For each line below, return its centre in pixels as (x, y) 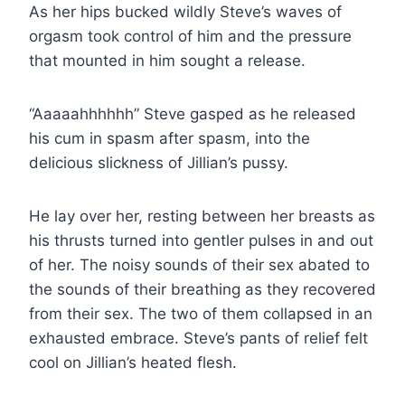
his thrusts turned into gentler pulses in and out (201, 240)
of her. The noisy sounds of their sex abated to (199, 264)
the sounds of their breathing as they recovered (202, 289)
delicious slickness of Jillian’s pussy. (159, 162)
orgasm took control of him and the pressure (190, 36)
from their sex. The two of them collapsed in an (201, 313)
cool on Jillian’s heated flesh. (133, 362)
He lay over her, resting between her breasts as (202, 216)
